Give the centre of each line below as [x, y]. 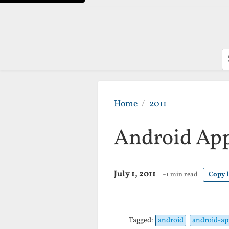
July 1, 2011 [135, 174]
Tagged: [142, 221]
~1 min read [180, 175]
